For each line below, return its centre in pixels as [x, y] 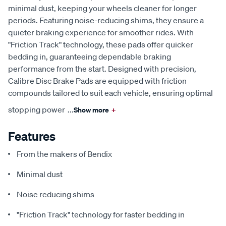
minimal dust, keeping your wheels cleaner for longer [102, 8]
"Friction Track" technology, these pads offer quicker [101, 44]
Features [32, 136]
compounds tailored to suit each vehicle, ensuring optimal [110, 93]
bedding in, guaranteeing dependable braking [90, 56]
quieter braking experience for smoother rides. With [101, 32]
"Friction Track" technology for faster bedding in [101, 214]
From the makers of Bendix [64, 154]
